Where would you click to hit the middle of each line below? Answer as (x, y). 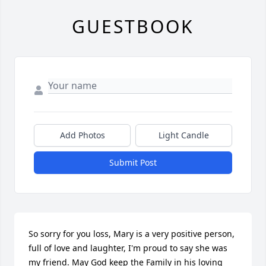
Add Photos (82, 135)
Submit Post (133, 163)
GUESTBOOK (133, 27)
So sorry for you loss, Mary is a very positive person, (132, 234)
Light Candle (184, 135)
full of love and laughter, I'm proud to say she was (128, 248)
